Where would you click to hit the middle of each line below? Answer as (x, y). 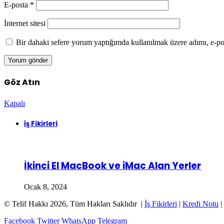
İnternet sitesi (25, 23)
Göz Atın (22, 82)
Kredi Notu (200, 204)
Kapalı (14, 103)
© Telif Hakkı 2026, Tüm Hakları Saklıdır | (74, 204)
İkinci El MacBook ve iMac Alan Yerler (112, 166)
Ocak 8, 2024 (45, 187)
